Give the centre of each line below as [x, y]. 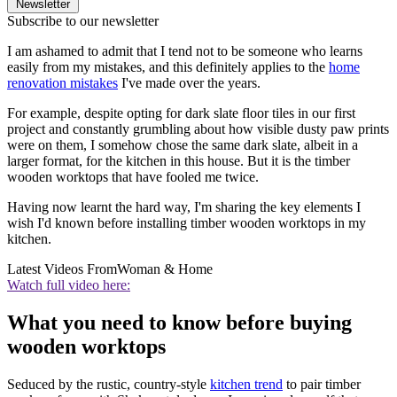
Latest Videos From [62, 269]
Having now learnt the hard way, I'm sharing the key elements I [184, 207]
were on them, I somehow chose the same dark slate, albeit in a [183, 145]
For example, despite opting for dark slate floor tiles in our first [181, 113]
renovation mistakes [62, 83]
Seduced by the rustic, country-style [109, 384]
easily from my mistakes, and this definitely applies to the [168, 67]
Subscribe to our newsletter [83, 21]
